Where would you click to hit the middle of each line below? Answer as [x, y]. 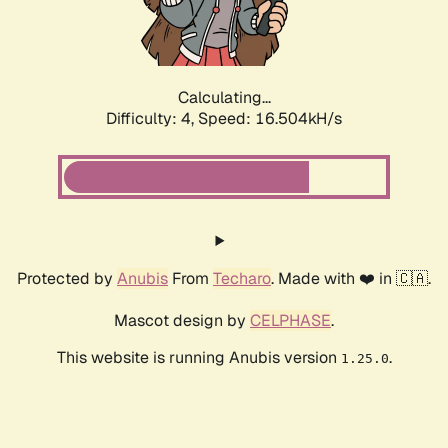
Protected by [67, 279]
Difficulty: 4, [152, 119]
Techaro [242, 279]
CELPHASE [290, 321]
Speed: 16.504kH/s [270, 119]
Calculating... [224, 98]
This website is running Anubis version [198, 358]
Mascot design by [182, 321]
